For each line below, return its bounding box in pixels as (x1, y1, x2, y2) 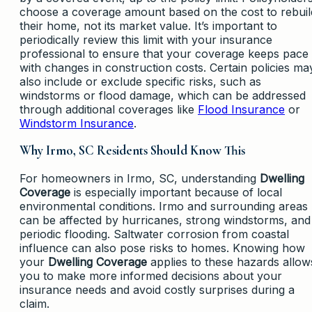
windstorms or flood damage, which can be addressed (19, 88, 306, 102)
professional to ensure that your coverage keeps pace (19, 46, 309, 61)
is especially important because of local (70, 185, 282, 200)
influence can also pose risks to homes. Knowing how (19, 241, 305, 256)
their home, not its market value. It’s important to (19, 18, 277, 33)
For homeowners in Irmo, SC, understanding (19, 171, 260, 186)
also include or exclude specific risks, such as (19, 74, 261, 88)
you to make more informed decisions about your (19, 269, 282, 283)
